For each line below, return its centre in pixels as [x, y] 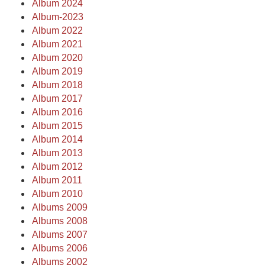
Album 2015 [57, 126]
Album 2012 [57, 167]
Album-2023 [58, 17]
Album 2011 [57, 180]
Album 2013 [57, 153]
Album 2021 [57, 44]
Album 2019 [57, 71]
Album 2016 [57, 112]
